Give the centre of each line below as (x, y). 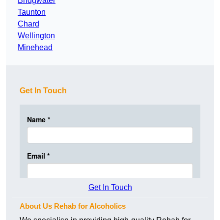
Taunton (32, 12)
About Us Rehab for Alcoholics (73, 206)
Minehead (35, 48)
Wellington (36, 36)
